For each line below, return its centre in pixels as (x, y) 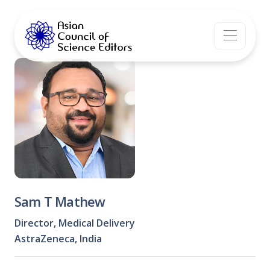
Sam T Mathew (60, 202)
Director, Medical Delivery (75, 223)
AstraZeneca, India (58, 239)
